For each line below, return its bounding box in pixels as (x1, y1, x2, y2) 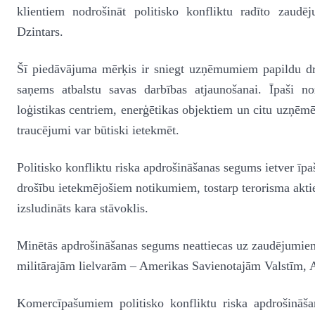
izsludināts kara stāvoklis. (17, 201, 148, 215)
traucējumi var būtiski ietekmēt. (17, 123, 179, 137)
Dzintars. (17, 25, 63, 39)
